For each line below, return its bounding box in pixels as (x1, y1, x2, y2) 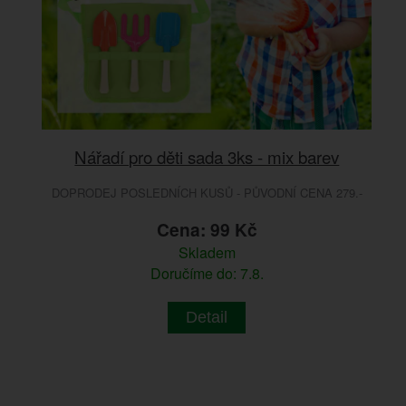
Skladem (178, 242, 236, 264)
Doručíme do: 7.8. (150, 263, 264, 285)
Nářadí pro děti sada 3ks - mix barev (74, 144, 340, 169)
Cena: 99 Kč (156, 217, 257, 243)
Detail (186, 308, 228, 327)
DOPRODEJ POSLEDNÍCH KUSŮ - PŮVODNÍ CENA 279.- (51, 184, 362, 202)
